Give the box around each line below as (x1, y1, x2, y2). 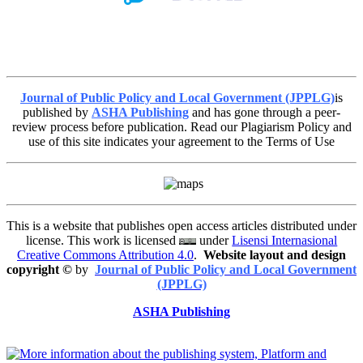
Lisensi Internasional (232, 233, 338, 247)
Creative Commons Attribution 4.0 (17, 247, 194, 262)
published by (23, 105, 92, 119)
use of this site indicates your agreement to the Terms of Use (28, 134, 335, 148)
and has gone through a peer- (189, 105, 340, 119)
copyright (6, 262, 59, 276)
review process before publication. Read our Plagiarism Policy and (11, 119, 352, 134)
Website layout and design (203, 247, 346, 262)
